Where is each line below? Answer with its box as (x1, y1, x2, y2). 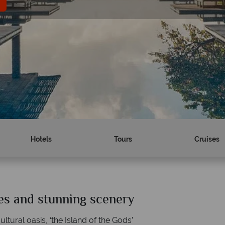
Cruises (194, 135, 219, 143)
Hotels (31, 135, 52, 143)
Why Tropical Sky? (50, 190, 155, 210)
